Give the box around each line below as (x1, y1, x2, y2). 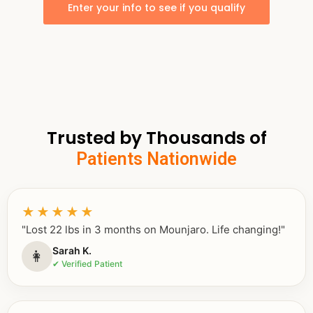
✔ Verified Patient (52, 258, 122, 269)
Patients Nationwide (76, 149, 237, 170)
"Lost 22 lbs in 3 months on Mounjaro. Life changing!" (22, 223, 285, 237)
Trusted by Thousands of (46, 126, 267, 151)
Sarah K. (52, 244, 92, 256)
